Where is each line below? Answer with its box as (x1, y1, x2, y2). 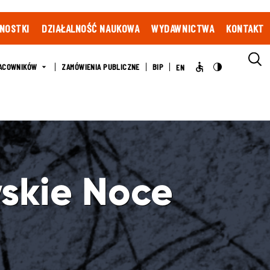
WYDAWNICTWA (151, 22, 215, 35)
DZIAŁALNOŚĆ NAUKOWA (42, 22, 140, 35)
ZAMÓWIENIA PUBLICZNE (61, 61, 140, 72)
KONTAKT (226, 22, 264, 35)
